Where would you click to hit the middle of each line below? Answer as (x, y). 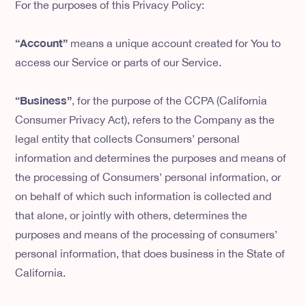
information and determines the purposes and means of (151, 158)
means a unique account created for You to (175, 43)
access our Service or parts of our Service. (119, 62)
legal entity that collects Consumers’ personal (128, 139)
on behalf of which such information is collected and (143, 196)
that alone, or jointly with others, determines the (131, 215)
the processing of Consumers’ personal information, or (148, 177)
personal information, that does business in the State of (150, 254)
